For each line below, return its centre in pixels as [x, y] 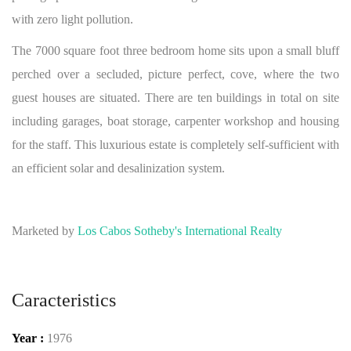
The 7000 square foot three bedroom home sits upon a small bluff [175, 51]
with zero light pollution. [72, 19]
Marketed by [45, 231]
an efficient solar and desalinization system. [118, 168]
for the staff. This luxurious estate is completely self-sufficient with [175, 145]
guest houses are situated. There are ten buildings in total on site [175, 98]
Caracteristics [64, 300]
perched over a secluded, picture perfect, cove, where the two [175, 74]
